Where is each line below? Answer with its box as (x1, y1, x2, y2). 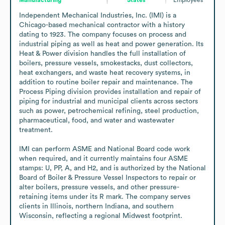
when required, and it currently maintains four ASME (19, 155, 188, 162)
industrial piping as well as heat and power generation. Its (19, 40, 203, 48)
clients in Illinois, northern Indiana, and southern (19, 202, 174, 210)
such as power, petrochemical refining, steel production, (19, 107, 199, 115)
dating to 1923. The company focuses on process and (19, 31, 186, 38)
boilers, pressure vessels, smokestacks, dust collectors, (19, 59, 193, 67)
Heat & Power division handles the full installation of (19, 50, 186, 57)
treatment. (19, 126, 53, 134)
